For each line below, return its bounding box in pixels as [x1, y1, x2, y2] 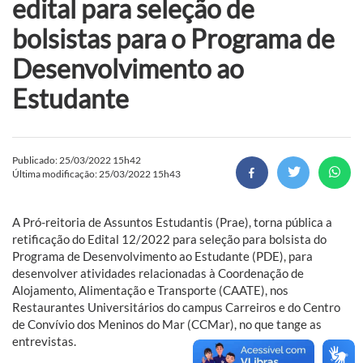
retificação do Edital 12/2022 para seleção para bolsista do [12, 231, 327, 246]
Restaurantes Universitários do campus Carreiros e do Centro [12, 299, 340, 314]
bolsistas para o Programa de [12, 22, 335, 54]
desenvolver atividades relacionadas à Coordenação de [12, 265, 304, 280]
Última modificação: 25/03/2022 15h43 [12, 167, 181, 180]
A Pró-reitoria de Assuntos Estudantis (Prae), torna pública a [12, 214, 332, 229]
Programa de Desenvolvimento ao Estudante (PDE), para [12, 248, 313, 263]
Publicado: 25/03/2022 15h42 [12, 153, 141, 166]
